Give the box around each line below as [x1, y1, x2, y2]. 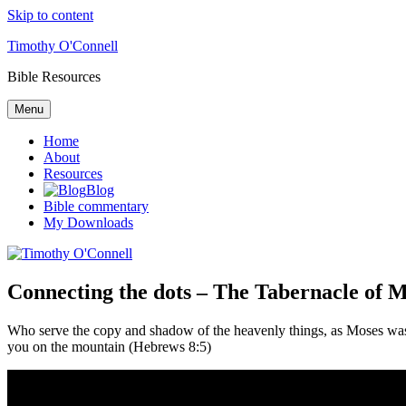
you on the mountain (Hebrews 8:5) [7, 338, 211, 354]
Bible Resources [7, 69, 101, 84]
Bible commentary [43, 198, 149, 214]
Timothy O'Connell [7, 38, 118, 53]
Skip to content [7, 7, 93, 23]
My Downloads [43, 215, 133, 230]
